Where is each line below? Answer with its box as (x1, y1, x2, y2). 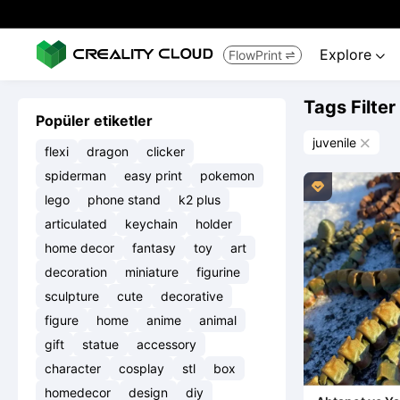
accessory (137, 337, 196, 352)
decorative (161, 288, 223, 304)
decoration (45, 264, 107, 279)
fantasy (132, 240, 176, 255)
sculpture (45, 288, 99, 304)
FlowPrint (229, 46, 282, 62)
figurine (196, 264, 240, 279)
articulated (45, 216, 107, 231)
